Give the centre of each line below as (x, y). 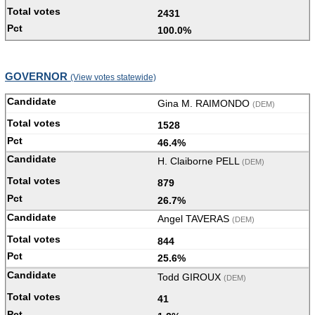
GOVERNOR (38, 77)
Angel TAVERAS (195, 219)
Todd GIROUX (191, 277)
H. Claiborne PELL (200, 161)
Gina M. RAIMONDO (205, 103)
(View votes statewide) (113, 78)
